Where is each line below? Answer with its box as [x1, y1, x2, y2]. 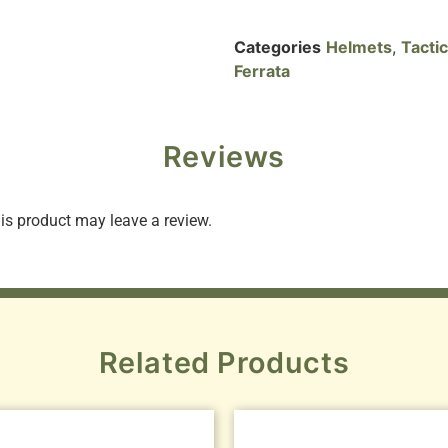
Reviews [162, 139, 286, 175]
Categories [234, 37, 321, 58]
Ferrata [234, 61, 290, 82]
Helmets [326, 37, 392, 58]
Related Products [98, 344, 350, 380]
